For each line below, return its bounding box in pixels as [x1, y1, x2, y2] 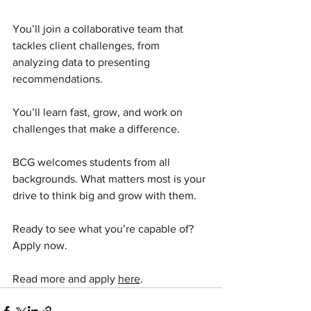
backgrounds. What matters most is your [12, 173, 208, 185]
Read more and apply [12, 273, 118, 285]
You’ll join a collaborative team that [12, 23, 186, 35]
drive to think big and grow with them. [12, 190, 196, 201]
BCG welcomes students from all [12, 156, 173, 168]
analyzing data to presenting [12, 56, 153, 68]
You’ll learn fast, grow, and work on [12, 106, 185, 118]
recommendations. [12, 73, 103, 85]
